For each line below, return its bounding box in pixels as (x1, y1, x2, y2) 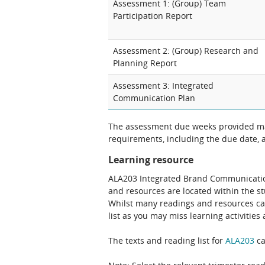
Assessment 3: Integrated (113, 80, 214, 91)
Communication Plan (113, 92, 195, 104)
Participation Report (113, 10, 192, 21)
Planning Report (113, 57, 177, 69)
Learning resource (108, 153, 193, 166)
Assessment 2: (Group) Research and (113, 45, 258, 56)
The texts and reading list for (108, 235, 225, 246)
